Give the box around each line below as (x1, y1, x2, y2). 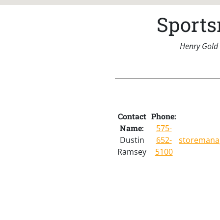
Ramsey (117, 146, 146, 157)
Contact (117, 110, 146, 121)
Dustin (119, 134, 144, 145)
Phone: (151, 110, 177, 121)
